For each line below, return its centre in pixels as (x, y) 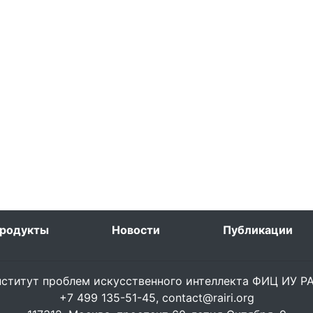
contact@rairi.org (208, 298)
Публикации (257, 230)
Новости (136, 230)
